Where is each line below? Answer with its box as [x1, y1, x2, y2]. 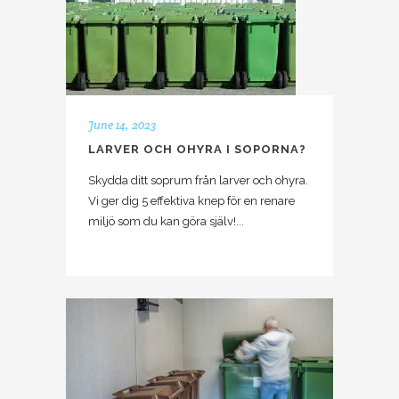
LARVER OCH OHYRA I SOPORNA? [88, 142, 306, 157]
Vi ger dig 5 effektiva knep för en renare [88, 194, 295, 208]
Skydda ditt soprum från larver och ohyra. [88, 174, 308, 188]
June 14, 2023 [88, 118, 156, 134]
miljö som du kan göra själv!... [88, 215, 244, 229]
